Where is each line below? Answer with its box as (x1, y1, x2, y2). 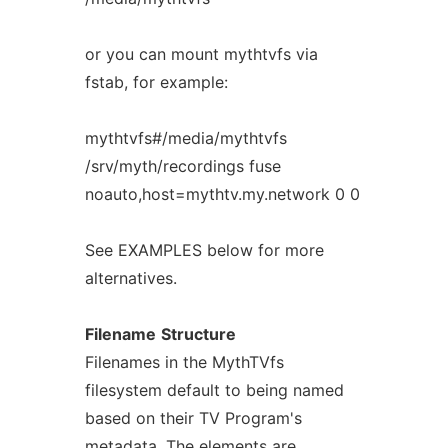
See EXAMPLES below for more (84, 240, 324, 260)
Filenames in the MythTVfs (84, 352, 284, 372)
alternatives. (84, 268, 177, 288)
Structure (160, 324, 236, 344)
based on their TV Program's (84, 408, 302, 428)
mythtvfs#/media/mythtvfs (84, 128, 287, 148)
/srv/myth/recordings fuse (84, 156, 281, 176)
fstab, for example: (84, 72, 228, 92)
